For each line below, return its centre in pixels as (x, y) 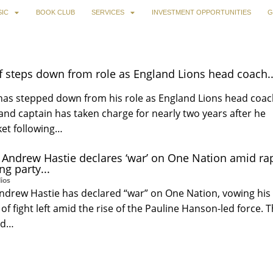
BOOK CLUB (55, 12)
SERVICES (108, 12)
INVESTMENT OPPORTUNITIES (201, 12)
